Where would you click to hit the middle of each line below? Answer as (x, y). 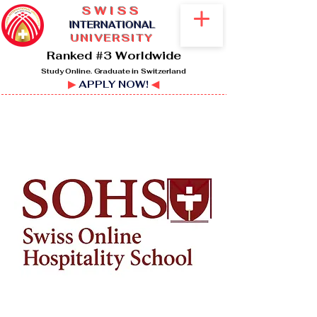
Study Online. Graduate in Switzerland (114, 71)
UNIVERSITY (112, 38)
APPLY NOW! (114, 84)
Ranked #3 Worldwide (114, 56)
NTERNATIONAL (114, 25)
